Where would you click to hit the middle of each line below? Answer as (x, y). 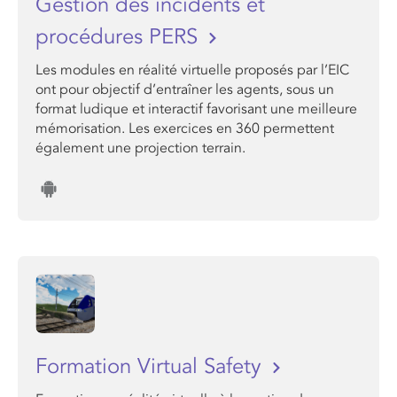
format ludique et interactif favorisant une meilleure (196, 109)
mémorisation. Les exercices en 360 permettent (185, 128)
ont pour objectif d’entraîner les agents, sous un (185, 90)
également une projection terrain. (140, 148)
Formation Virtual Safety (152, 366)
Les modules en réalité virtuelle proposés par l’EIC (192, 70)
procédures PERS (120, 37)
